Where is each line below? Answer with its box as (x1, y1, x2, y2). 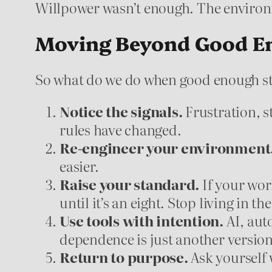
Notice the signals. (59, 100, 183, 121)
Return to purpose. (59, 246, 188, 267)
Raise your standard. (59, 173, 200, 194)
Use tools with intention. (59, 209, 223, 231)
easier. (59, 155, 99, 176)
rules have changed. (59, 118, 182, 140)
